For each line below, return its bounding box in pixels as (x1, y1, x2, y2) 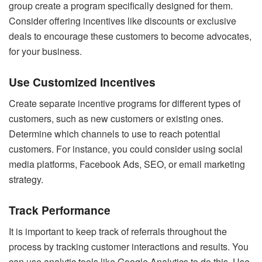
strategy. (9, 172, 46, 186)
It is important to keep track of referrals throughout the (9, 224, 227, 238)
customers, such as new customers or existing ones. (9, 111, 223, 125)
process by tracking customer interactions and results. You (9, 239, 249, 253)
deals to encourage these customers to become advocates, (9, 29, 251, 43)
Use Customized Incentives (9, 74, 158, 91)
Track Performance (9, 202, 113, 219)
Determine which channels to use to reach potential (9, 126, 220, 140)
